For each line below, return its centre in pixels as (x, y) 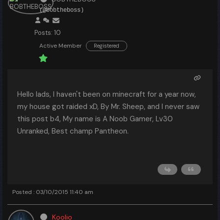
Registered (107, 46)
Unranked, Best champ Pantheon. (73, 131)
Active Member (61, 46)
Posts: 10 (48, 33)
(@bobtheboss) (62, 10)
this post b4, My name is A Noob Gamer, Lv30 (95, 119)
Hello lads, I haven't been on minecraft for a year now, (107, 94)
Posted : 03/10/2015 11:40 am (53, 192)
